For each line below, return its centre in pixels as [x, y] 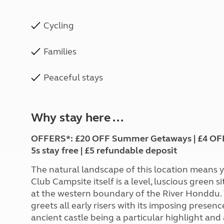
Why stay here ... [77, 118]
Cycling [59, 25]
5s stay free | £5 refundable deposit [104, 150]
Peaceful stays [73, 77]
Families [60, 51]
